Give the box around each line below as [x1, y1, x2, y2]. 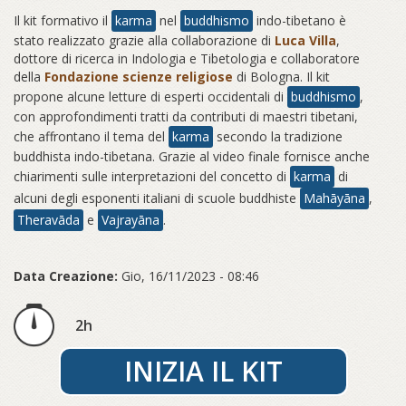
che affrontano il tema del [14, 128, 169, 145]
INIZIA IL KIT [123, 353, 283, 390]
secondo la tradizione [213, 128, 343, 145]
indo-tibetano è [253, 12, 346, 29]
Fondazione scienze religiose [44, 68, 233, 85]
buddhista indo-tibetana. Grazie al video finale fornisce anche [14, 148, 370, 165]
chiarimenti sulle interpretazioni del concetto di [14, 168, 290, 185]
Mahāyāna [304, 189, 365, 207]
